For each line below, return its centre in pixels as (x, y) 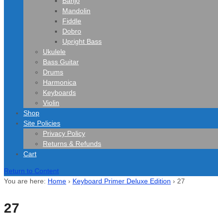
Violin (51, 103)
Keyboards (59, 92)
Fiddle (72, 21)
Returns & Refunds (72, 144)
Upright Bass (82, 41)
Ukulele (54, 52)
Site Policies (42, 123)
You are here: (25, 181)
